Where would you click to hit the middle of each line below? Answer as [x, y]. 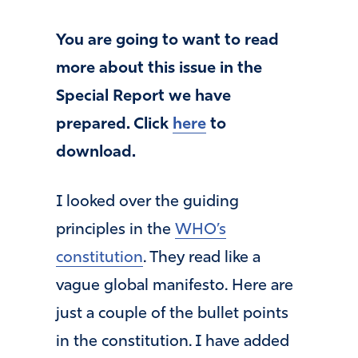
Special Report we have [143, 97]
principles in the [115, 230]
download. [98, 153]
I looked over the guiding [147, 202]
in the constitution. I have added [173, 342]
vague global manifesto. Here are [175, 286]
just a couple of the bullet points [172, 314]
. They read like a [202, 258]
